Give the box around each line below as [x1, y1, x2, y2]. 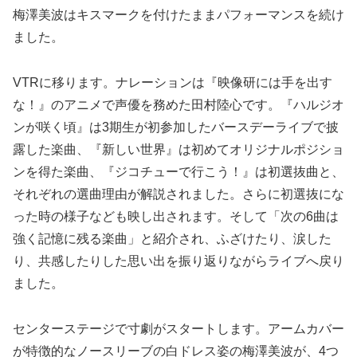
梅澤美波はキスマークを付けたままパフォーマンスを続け [13, 8, 344, 22]
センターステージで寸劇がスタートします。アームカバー [13, 321, 344, 335]
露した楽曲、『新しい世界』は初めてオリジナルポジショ [13, 143, 344, 157]
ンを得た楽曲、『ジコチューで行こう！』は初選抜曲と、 [13, 165, 344, 179]
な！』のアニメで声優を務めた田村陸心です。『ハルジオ [13, 98, 344, 112]
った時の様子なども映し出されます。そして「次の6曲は [13, 210, 339, 224]
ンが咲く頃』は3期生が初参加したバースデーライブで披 [13, 120, 339, 135]
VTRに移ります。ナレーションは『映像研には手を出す [13, 76, 332, 90]
